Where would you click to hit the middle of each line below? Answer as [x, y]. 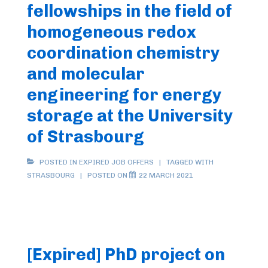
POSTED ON [108, 175]
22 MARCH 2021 [166, 175]
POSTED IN [58, 162]
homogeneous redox [112, 32]
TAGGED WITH [190, 162]
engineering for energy [124, 95]
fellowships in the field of [130, 11]
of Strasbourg [86, 137]
